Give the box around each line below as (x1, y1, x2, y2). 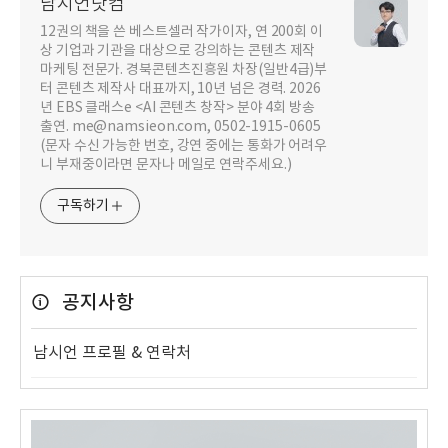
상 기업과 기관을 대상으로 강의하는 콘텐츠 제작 (40, 42, 316, 59)
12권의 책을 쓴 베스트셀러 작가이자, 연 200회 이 (40, 23, 323, 40)
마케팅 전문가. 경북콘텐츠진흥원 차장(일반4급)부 (40, 61, 328, 78)
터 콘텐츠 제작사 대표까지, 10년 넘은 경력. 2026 (40, 80, 321, 97)
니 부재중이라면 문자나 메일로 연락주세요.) (40, 156, 292, 173)
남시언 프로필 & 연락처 (33, 343, 191, 362)
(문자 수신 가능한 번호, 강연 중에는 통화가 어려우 (40, 137, 328, 154)
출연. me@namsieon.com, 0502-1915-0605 (40, 118, 321, 135)
